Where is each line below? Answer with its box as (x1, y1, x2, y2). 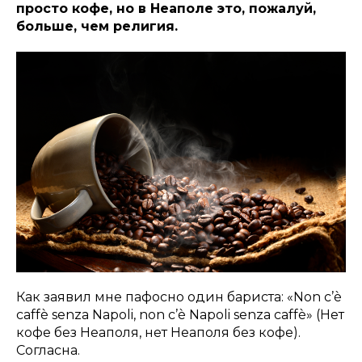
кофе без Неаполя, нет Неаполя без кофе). (16, 324, 301, 340)
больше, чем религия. (16, 19, 178, 34)
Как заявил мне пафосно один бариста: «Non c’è (16, 288, 342, 305)
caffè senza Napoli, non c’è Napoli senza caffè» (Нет (16, 306, 344, 322)
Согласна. (16, 342, 80, 358)
